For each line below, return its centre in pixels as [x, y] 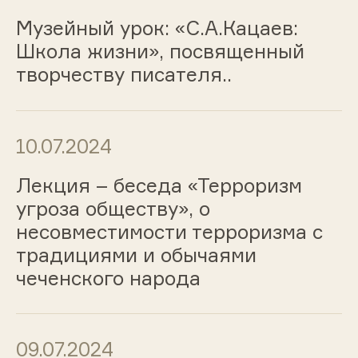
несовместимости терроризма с [169, 231]
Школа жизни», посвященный [160, 51]
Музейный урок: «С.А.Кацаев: [157, 28]
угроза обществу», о [113, 208]
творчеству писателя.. [123, 74]
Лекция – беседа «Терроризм [159, 185]
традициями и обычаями [136, 255]
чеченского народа [108, 278]
